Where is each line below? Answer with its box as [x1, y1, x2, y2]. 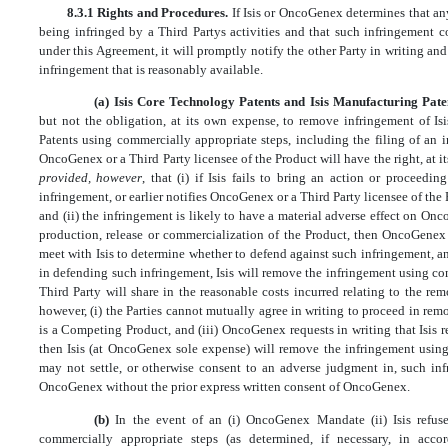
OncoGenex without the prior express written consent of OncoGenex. [39, 379, 410, 395]
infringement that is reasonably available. [39, 62, 263, 77]
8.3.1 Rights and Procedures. [66, 5, 232, 20]
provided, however [39, 170, 143, 186]
